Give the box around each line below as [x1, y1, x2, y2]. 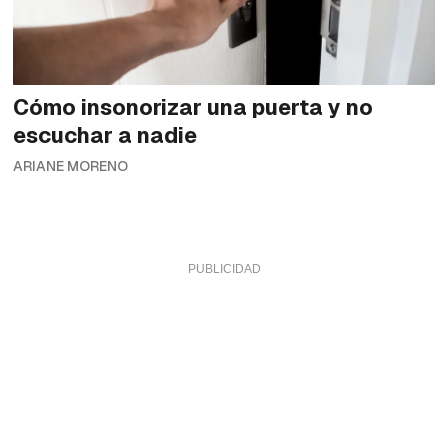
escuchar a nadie [13, 120, 198, 149]
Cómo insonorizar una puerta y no [13, 92, 374, 121]
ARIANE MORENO [13, 156, 129, 175]
